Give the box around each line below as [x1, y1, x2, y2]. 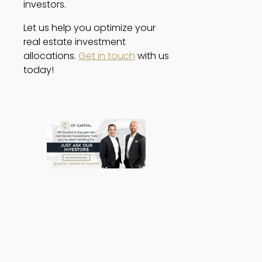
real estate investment [23, 35, 126, 49]
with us [135, 49, 169, 63]
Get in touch [78, 49, 135, 63]
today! [23, 63, 56, 77]
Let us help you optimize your [23, 20, 156, 35]
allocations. [23, 49, 78, 63]
